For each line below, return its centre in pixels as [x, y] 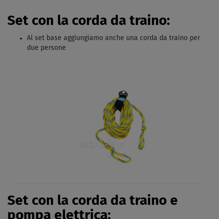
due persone [46, 48]
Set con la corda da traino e [93, 201]
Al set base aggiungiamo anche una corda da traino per [113, 38]
